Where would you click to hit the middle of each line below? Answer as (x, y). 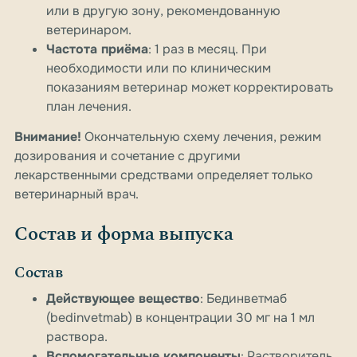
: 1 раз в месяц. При (208, 49)
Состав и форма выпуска (124, 235)
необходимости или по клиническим (159, 69)
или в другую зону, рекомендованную (163, 11)
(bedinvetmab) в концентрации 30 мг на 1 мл (180, 318)
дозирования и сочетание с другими (127, 156)
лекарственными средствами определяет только (164, 175)
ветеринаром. (89, 30)
